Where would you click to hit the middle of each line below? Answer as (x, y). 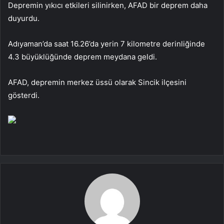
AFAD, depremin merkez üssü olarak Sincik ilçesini (97, 82)
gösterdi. (24, 95)
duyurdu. (24, 18)
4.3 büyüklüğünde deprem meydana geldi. (82, 56)
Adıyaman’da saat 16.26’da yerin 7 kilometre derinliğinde (106, 43)
